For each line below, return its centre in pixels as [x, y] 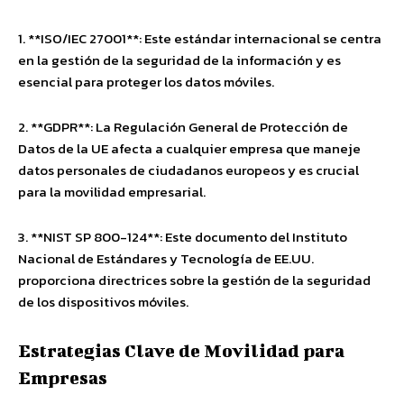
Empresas [63, 377]
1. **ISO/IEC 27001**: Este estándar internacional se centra [200, 38]
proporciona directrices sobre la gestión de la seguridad [194, 280]
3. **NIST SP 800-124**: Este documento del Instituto [183, 237]
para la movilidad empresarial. [112, 192]
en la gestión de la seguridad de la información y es [179, 60]
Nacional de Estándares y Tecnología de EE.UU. [166, 258]
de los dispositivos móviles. [103, 302]
